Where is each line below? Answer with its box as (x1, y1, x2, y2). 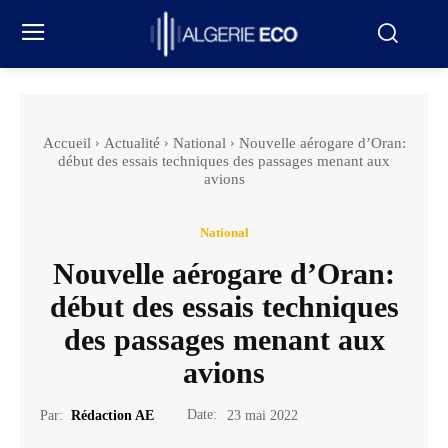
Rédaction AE (71, 407, 154, 423)
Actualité (103, 134, 160, 151)
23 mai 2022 (227, 408, 298, 424)
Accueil (42, 134, 91, 151)
